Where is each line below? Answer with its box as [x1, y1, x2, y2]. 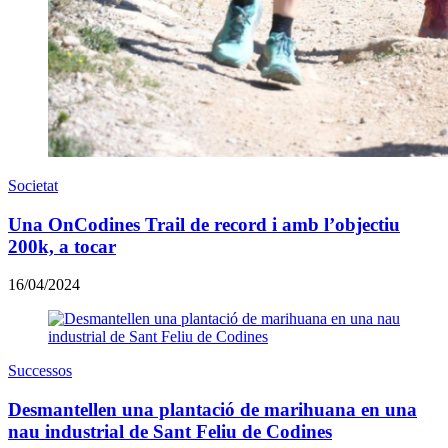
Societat [8, 176, 58, 194]
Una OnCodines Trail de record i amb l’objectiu [8, 213, 400, 235]
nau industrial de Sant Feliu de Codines [8, 421, 332, 443]
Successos [8, 362, 72, 380]
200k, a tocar [8, 235, 116, 257]
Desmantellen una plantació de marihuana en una [8, 399, 417, 421]
